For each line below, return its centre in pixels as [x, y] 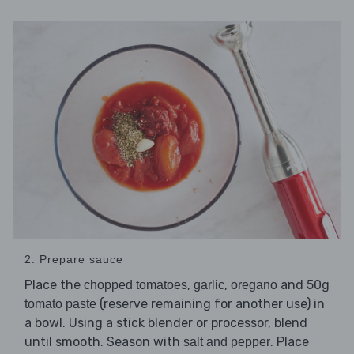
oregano [254, 285]
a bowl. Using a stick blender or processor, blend [166, 323]
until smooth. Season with [104, 342]
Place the [54, 285]
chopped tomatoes [136, 285]
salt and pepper [227, 342]
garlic [209, 285]
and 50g [303, 285]
